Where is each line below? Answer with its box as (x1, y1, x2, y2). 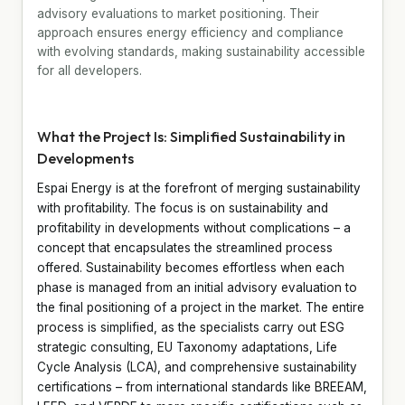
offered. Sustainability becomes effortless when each (37, 259, 344, 275)
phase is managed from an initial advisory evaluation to (37, 279, 357, 295)
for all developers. (37, 62, 142, 78)
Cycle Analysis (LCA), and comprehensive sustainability (37, 359, 357, 374)
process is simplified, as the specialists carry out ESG (37, 319, 344, 334)
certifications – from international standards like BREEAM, (37, 379, 367, 394)
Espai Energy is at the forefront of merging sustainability (37, 180, 361, 195)
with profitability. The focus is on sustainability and (37, 200, 328, 215)
